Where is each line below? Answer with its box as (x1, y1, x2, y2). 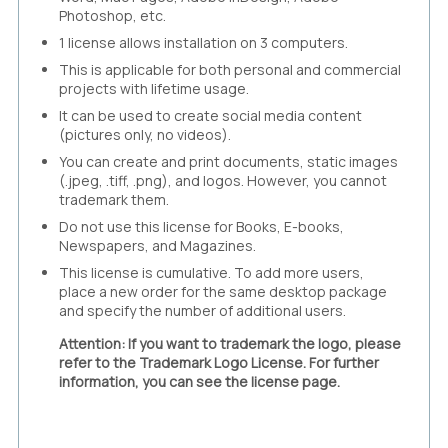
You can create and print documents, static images (59, 151, 398, 171)
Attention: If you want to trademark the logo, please (59, 333, 401, 353)
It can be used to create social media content (59, 105, 362, 125)
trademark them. (59, 189, 169, 209)
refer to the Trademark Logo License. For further (59, 352, 379, 372)
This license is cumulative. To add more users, (59, 262, 364, 282)
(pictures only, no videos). (59, 124, 231, 144)
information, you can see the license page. (59, 371, 340, 391)
